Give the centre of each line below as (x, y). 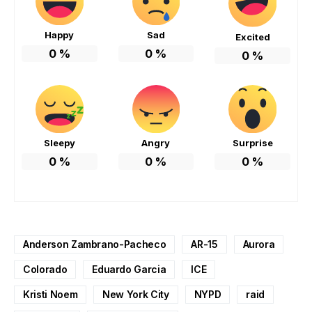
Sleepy (59, 142)
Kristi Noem (50, 294)
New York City (136, 294)
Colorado (45, 269)
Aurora (259, 244)
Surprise (252, 142)
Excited (252, 37)
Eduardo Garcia (129, 269)
